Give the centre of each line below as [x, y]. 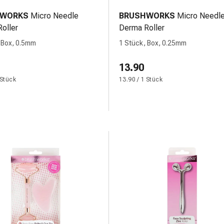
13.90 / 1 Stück [141, 79]
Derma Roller [142, 28]
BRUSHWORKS [147, 16]
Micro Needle [54, 16]
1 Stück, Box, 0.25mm [153, 43]
